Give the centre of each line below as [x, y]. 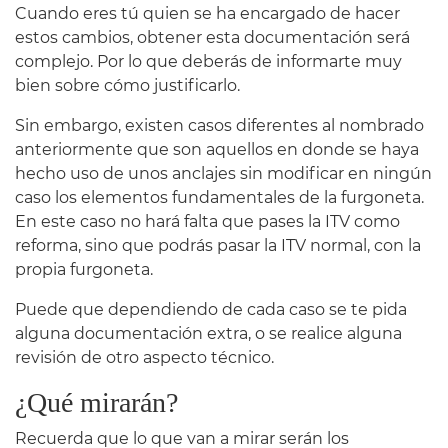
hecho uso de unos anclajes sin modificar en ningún [223, 173]
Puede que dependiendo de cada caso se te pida [211, 309]
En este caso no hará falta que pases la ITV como [207, 221]
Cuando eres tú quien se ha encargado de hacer [207, 13]
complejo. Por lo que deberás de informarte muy [208, 61]
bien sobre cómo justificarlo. [127, 85]
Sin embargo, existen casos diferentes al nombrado [219, 125]
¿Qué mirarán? [96, 402]
